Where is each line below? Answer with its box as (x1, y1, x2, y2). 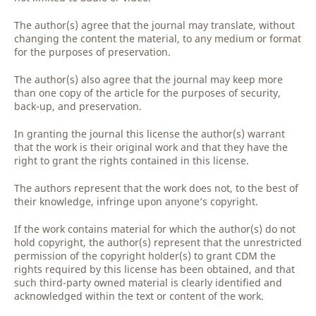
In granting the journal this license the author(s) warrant (14, 127, 285, 140)
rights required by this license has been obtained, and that (14, 262, 295, 276)
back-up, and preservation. (14, 99, 142, 113)
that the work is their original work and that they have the (14, 140, 288, 154)
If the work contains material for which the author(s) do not (14, 222, 296, 236)
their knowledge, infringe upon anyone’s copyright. (14, 195, 258, 208)
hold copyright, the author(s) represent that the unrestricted (14, 236, 302, 249)
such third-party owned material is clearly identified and (14, 276, 282, 289)
